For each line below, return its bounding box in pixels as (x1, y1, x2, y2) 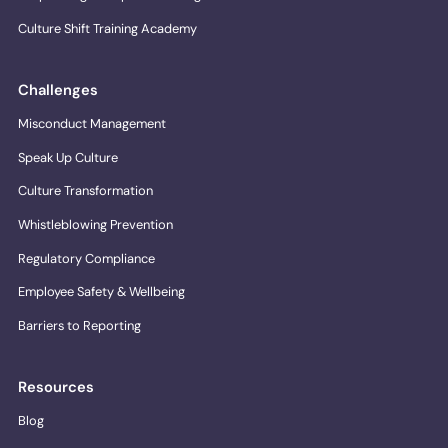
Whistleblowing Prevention (18, 216, 174, 234)
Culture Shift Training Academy (18, 19, 198, 37)
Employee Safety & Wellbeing (18, 283, 186, 301)
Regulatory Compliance (18, 249, 156, 267)
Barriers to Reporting (18, 317, 142, 335)
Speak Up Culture (18, 148, 119, 166)
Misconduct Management (18, 114, 167, 132)
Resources (18, 377, 95, 398)
